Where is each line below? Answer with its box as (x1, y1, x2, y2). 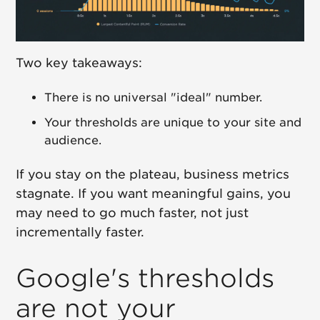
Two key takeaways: (16, 55, 143, 70)
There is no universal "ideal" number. (44, 90, 263, 104)
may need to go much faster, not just (16, 205, 249, 220)
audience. (44, 133, 102, 147)
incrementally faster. (16, 224, 145, 239)
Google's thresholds (16, 262, 275, 293)
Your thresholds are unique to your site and (44, 115, 302, 129)
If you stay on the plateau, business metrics (16, 166, 290, 181)
